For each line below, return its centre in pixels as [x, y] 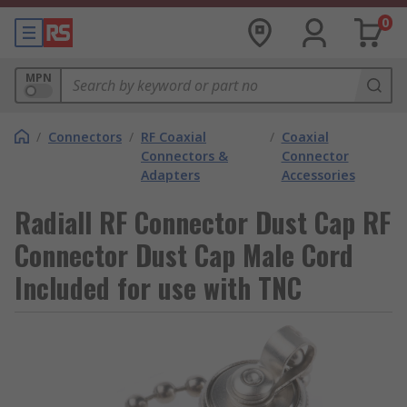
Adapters [170, 175]
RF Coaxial [174, 137]
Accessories [318, 175]
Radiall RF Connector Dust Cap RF [203, 222]
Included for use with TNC [158, 288]
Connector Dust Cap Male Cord [184, 255]
